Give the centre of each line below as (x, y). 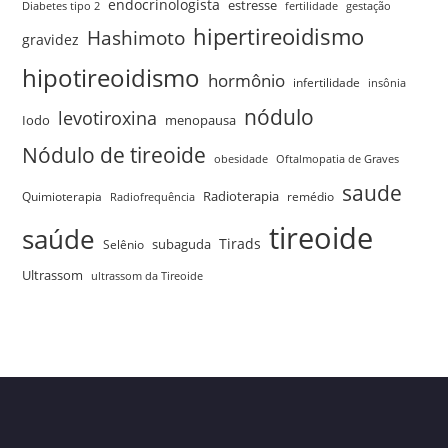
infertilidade (327, 81)
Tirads (240, 243)
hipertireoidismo (279, 35)
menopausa (201, 119)
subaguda (182, 244)
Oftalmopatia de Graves (338, 158)
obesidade (241, 158)
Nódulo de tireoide (114, 154)
